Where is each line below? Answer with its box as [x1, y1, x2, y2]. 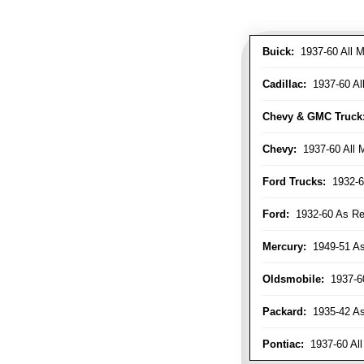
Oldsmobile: [262, 273, 324, 286]
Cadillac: [262, 78, 306, 91]
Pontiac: [262, 338, 304, 351]
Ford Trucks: [262, 175, 326, 188]
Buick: [262, 45, 294, 58]
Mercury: [262, 240, 306, 253]
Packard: [262, 305, 306, 318]
